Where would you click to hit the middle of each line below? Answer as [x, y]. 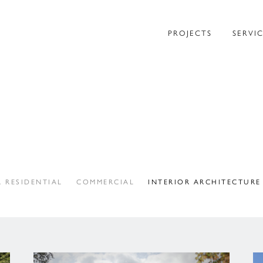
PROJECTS [190, 33]
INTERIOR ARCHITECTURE [205, 182]
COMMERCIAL [106, 182]
